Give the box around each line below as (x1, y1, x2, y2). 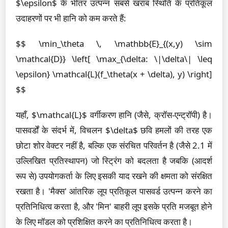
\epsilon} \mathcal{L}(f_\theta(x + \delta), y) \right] (16, 68, 212, 80)
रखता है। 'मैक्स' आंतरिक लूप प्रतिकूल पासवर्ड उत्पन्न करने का (16, 185, 212, 197)
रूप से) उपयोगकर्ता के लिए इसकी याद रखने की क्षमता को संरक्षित (16, 170, 212, 182)
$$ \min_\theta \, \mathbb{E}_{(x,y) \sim (16, 38, 212, 49)
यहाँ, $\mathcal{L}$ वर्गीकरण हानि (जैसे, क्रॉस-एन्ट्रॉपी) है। (16, 109, 212, 121)
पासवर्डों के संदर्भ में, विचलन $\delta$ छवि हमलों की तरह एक (16, 124, 212, 136)
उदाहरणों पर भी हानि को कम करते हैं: (16, 12, 126, 24)
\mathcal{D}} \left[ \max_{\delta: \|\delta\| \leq (16, 53, 212, 65)
